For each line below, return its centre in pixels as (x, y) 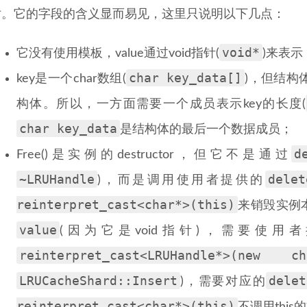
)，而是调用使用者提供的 (181, 180)
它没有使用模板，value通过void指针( (118, 53)
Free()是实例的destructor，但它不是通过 (154, 155)
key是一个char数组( (71, 79)
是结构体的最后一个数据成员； (206, 130)
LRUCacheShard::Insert (98, 281)
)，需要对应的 (223, 282)
